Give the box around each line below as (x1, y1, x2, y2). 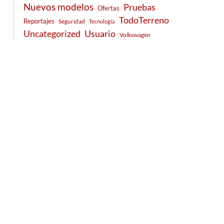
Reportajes (23, 17, 55, 25)
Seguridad (58, 17, 85, 25)
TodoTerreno (119, 15, 169, 26)
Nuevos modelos (23, 1, 94, 13)
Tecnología (89, 18, 115, 25)
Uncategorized (23, 28, 81, 39)
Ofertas (97, 4, 120, 12)
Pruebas (123, 1, 156, 13)
